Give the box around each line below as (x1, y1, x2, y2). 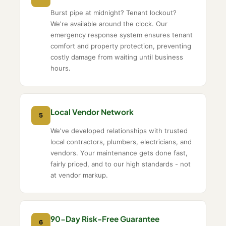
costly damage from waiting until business (50, 53, 184, 62)
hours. (50, 64, 71, 73)
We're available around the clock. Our (50, 20, 168, 28)
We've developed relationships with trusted (50, 127, 188, 135)
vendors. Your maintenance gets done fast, (50, 149, 188, 157)
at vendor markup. (50, 171, 108, 180)
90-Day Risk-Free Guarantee (50, 213, 160, 223)
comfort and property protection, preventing (50, 42, 192, 50)
